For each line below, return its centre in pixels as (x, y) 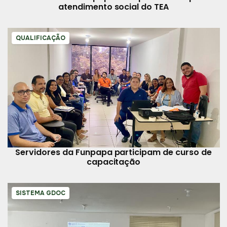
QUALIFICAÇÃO (40, 38)
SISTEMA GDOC (40, 193)
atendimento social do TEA (113, 7)
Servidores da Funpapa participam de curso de (113, 152)
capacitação (113, 162)
